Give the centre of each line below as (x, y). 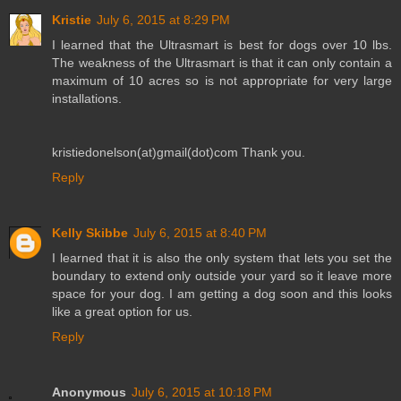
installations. (87, 99)
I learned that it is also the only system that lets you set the (222, 258)
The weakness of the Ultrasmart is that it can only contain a (222, 63)
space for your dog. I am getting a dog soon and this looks (222, 294)
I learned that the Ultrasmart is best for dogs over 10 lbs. (222, 45)
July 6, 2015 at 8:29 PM (163, 20)
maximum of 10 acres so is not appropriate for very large (222, 81)
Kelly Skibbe (90, 233)
